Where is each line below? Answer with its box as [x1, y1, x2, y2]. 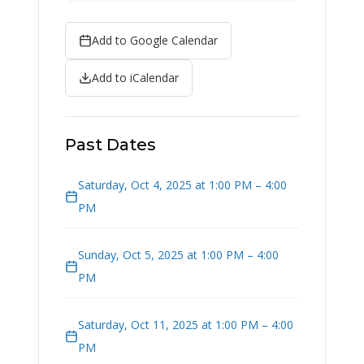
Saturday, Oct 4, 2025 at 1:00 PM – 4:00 [78, 177, 287, 193]
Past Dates [65, 135, 156, 155]
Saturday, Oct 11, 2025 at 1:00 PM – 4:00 [78, 317, 293, 333]
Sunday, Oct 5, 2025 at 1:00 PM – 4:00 [78, 247, 279, 263]
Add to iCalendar [92, 70, 179, 86]
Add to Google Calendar [92, 32, 218, 49]
